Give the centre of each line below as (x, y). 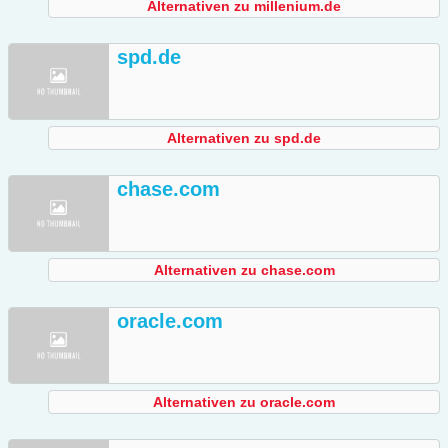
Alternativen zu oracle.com (244, 402)
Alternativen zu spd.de (244, 138)
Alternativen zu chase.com (244, 270)
